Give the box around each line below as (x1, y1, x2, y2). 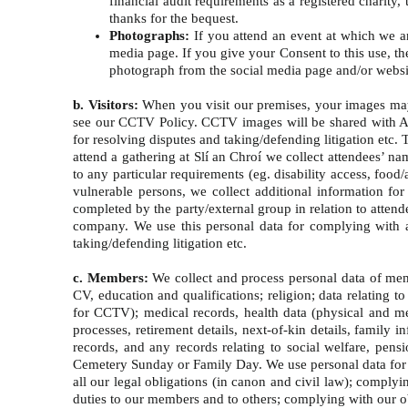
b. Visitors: (73, 97, 143, 112)
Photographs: (109, 27, 189, 43)
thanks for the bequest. (109, 10, 250, 25)
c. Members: (73, 270, 148, 285)
